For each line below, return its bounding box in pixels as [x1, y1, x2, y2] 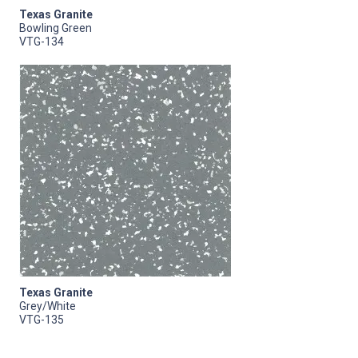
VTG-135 [19, 312, 64, 326]
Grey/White [19, 299, 76, 312]
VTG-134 [19, 34, 64, 48]
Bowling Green [19, 21, 92, 34]
